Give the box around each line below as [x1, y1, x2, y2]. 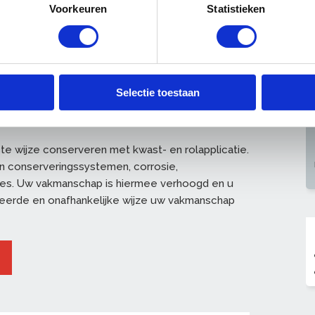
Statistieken [207, 3, 266, 15]
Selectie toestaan [115, 86, 200, 99]
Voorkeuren [49, 3, 107, 15]
